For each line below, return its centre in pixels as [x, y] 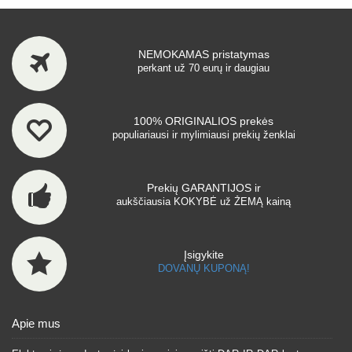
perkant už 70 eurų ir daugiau [203, 68]
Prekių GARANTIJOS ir [203, 188]
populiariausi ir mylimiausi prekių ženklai [203, 135]
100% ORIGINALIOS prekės [203, 121]
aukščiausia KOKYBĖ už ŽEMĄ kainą [203, 202]
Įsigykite [203, 255]
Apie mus [36, 323]
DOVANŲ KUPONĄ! [203, 268]
